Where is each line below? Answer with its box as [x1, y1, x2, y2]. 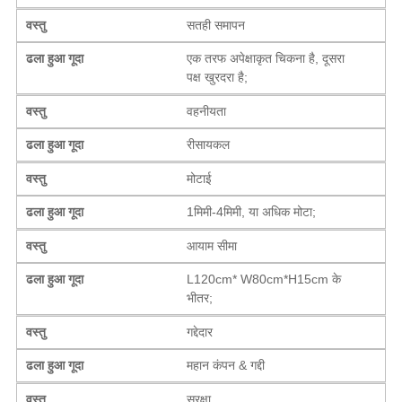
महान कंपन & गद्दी [187, 357, 266, 372]
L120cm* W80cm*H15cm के [187, 271, 342, 286]
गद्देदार [187, 324, 214, 339]
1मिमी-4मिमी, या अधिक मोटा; [187, 204, 317, 219]
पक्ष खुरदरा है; [187, 69, 249, 84]
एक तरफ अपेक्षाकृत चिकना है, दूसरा [187, 50, 345, 66]
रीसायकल [187, 136, 231, 152]
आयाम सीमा [187, 238, 238, 253]
